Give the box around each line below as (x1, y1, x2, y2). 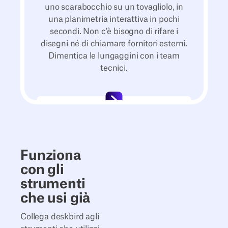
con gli (20, 163, 64, 177)
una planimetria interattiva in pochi (48, 15, 180, 24)
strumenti (20, 178, 85, 191)
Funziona (20, 149, 81, 163)
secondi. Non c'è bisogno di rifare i (49, 27, 179, 36)
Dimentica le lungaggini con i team (48, 52, 180, 61)
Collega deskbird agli (20, 213, 99, 221)
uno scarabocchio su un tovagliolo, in (45, 3, 183, 12)
